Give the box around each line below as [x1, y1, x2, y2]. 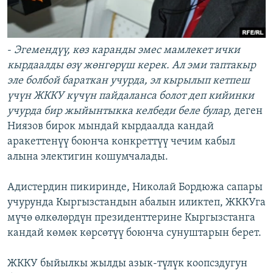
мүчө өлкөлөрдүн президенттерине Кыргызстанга [7, 211, 255, 224]
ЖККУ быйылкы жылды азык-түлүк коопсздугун [7, 257, 247, 269]
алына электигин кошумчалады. [7, 151, 168, 163]
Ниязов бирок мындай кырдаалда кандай [7, 120, 214, 132]
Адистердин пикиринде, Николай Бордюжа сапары [7, 181, 263, 193]
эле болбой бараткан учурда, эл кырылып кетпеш [7, 74, 250, 87]
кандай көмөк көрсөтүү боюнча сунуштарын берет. [7, 227, 261, 239]
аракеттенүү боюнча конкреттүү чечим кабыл [7, 135, 235, 147]
